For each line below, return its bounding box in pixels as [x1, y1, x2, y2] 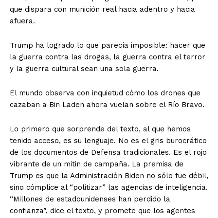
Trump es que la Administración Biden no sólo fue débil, [10, 171, 208, 181]
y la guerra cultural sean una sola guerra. [10, 64, 159, 73]
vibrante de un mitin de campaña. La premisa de [10, 160, 183, 169]
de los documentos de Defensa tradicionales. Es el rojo [10, 148, 207, 157]
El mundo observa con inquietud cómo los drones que [10, 89, 200, 98]
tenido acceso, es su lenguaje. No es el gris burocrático [10, 136, 207, 145]
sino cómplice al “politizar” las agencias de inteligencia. [10, 183, 208, 192]
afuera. [10, 17, 35, 26]
